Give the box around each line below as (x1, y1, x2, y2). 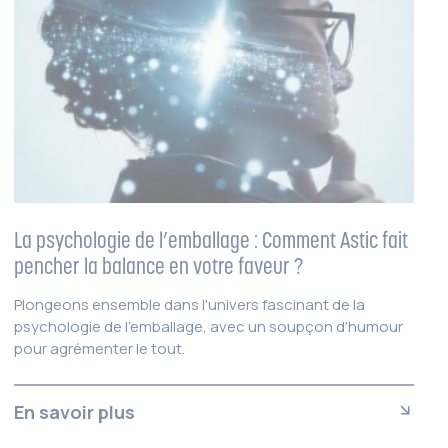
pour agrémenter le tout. (14, 337, 185, 359)
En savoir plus (14, 399, 135, 424)
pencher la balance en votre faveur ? (14, 252, 304, 279)
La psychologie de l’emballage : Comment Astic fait (14, 226, 408, 253)
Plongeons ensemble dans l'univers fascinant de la (14, 293, 365, 315)
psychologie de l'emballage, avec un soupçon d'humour (14, 315, 403, 337)
